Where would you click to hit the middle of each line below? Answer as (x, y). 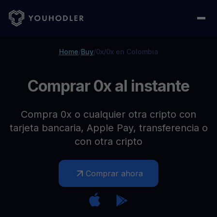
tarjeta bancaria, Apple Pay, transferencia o (108, 128)
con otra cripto (108, 141)
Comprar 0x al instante (108, 86)
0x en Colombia (132, 52)
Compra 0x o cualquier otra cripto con (108, 114)
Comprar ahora (114, 173)
